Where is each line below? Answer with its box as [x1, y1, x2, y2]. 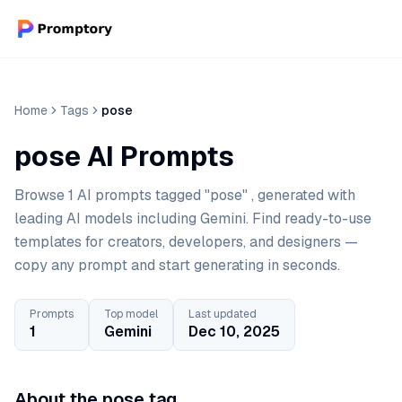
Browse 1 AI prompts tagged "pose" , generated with [14, 186, 355, 205]
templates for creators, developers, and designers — [14, 232, 358, 251]
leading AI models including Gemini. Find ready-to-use [14, 209, 371, 228]
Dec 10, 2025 [188, 322, 280, 341]
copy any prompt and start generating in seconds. [14, 256, 340, 275]
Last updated [188, 307, 257, 321]
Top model [104, 307, 158, 321]
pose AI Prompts [14, 139, 234, 174]
